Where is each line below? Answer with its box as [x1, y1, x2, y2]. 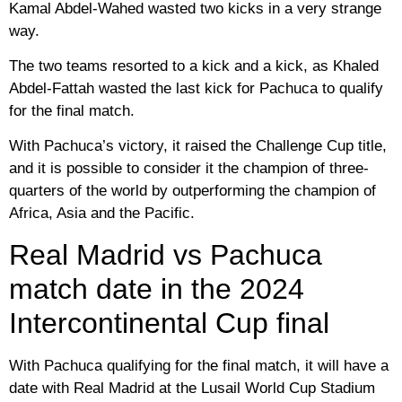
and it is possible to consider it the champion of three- [9, 160, 369, 178]
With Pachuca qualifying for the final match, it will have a [9, 356, 389, 374]
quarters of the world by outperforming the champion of [9, 182, 376, 200]
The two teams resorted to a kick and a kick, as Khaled [9, 57, 379, 74]
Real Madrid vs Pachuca [9, 238, 322, 271]
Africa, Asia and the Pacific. [9, 205, 195, 223]
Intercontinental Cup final [9, 306, 329, 339]
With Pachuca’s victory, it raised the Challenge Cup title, [9, 137, 387, 155]
